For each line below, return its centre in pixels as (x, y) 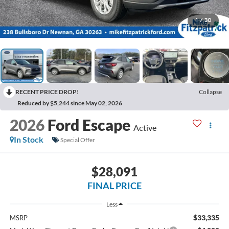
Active (145, 128)
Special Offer (77, 140)
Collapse (210, 92)
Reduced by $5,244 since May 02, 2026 (70, 103)
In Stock (28, 140)
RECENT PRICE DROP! (47, 92)
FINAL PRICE (114, 185)
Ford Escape (89, 125)
